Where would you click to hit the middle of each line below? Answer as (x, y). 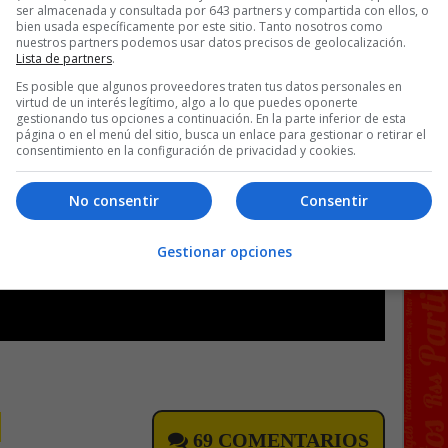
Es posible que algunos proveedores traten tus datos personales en (209, 86)
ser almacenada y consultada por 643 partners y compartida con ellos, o (222, 10)
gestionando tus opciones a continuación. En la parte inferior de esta (211, 118)
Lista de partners (64, 58)
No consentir (114, 201)
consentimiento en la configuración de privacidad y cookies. (186, 150)
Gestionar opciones (224, 251)
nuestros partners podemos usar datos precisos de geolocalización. (211, 42)
